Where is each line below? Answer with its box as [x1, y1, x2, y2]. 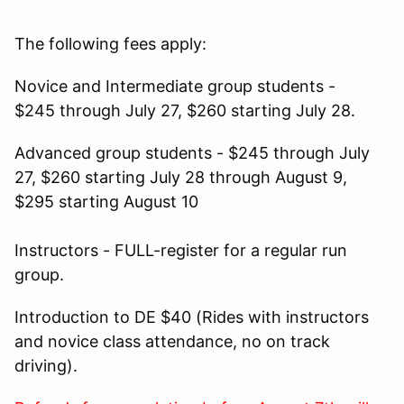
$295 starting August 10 [14, 191, 198, 211]
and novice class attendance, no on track [14, 331, 330, 351]
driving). [14, 355, 78, 375]
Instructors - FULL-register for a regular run [14, 240, 347, 260]
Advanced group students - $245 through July [14, 142, 370, 162]
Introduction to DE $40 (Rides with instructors [14, 307, 369, 326]
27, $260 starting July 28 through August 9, [14, 167, 347, 187]
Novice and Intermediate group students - [14, 76, 335, 96]
